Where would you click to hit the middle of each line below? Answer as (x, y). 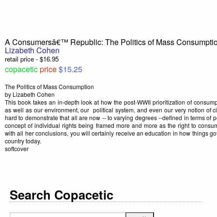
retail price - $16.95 (32, 59)
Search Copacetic (62, 195)
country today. (23, 141)
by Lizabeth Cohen (30, 94)
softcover (17, 149)
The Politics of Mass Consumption (49, 87)
